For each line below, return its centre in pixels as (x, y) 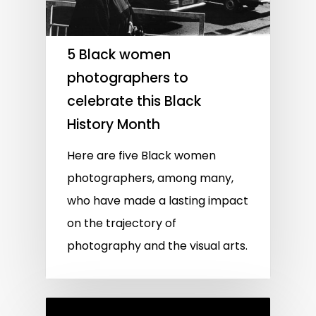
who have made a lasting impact (158, 201)
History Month (114, 125)
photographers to (128, 78)
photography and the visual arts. (157, 246)
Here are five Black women (141, 156)
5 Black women (119, 55)
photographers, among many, (150, 178)
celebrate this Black (134, 102)
